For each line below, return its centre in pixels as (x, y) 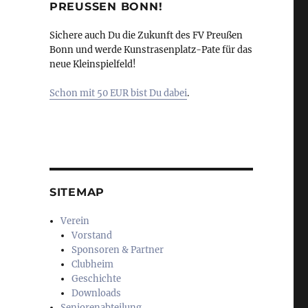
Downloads (97, 294)
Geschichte (97, 279)
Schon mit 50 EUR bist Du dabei (118, 93)
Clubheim (93, 265)
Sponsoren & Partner (118, 250)
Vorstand (92, 236)
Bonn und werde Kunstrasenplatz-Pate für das (151, 50)
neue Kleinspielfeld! (92, 65)
